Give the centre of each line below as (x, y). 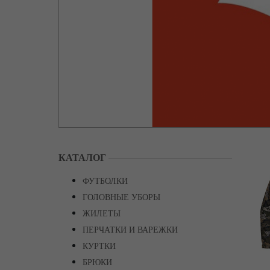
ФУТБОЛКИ (105, 181)
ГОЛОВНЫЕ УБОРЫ (121, 197)
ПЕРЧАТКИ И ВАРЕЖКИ (130, 230)
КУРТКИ (99, 246)
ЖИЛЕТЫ (102, 214)
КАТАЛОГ (82, 158)
